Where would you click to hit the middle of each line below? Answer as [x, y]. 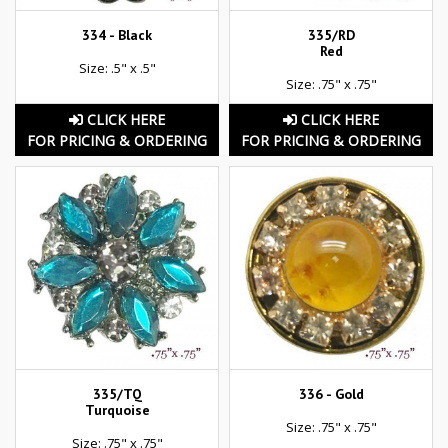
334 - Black [117, 34]
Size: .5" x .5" [117, 67]
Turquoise [117, 410]
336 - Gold [331, 394]
